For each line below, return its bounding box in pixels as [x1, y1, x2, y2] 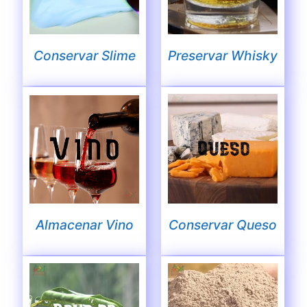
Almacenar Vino [35, 217, 134, 234]
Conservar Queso [168, 217, 277, 234]
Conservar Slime [33, 47, 136, 64]
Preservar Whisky [167, 47, 278, 64]
